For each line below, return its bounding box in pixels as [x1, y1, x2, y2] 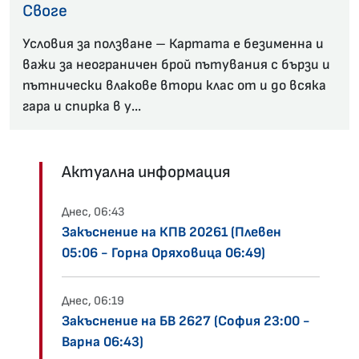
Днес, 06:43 [62, 204, 125, 220]
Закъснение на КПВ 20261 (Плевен [62, 224, 281, 241]
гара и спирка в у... [22, 98, 141, 115]
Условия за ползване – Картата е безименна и [22, 35, 324, 53]
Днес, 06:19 [62, 293, 124, 309]
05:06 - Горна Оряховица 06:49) [62, 244, 265, 262]
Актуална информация [62, 162, 231, 183]
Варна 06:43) [62, 333, 143, 351]
